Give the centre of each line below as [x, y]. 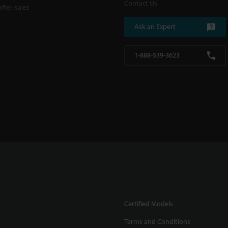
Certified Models [149, 204]
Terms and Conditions [157, 221]
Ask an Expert [155, 26]
